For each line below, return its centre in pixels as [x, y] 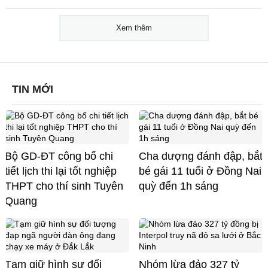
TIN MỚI [33, 89]
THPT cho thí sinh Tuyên [64, 186]
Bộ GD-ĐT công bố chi [59, 156]
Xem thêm [134, 28]
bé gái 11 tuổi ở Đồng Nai [200, 171]
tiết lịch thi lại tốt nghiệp [61, 171]
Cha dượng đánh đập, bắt [201, 156]
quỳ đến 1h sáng [179, 186]
